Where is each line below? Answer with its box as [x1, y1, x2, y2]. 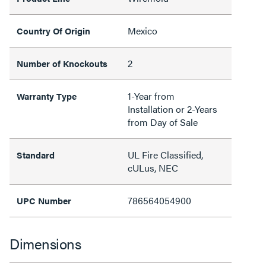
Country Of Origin [17, 24, 90, 37]
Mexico [128, 24, 157, 37]
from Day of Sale [128, 115, 198, 129]
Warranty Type [17, 90, 77, 102]
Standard [17, 148, 55, 161]
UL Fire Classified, [128, 148, 203, 161]
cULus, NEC [128, 161, 178, 175]
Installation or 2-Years [128, 102, 217, 116]
